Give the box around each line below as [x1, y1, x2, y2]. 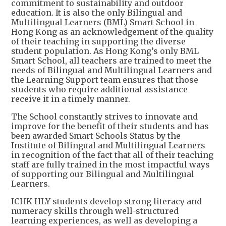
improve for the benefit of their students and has [11, 121, 209, 131]
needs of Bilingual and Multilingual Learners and [11, 65, 212, 75]
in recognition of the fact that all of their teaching [11, 149, 213, 160]
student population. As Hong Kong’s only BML [11, 45, 199, 56]
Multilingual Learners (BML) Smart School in [11, 17, 194, 27]
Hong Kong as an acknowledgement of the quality [11, 26, 213, 37]
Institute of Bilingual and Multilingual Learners [11, 140, 205, 150]
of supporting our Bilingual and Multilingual [11, 168, 194, 179]
